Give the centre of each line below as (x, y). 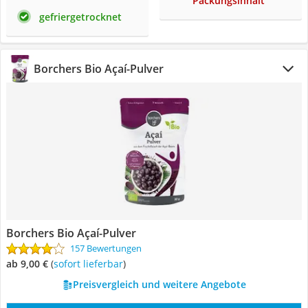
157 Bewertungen (106, 248)
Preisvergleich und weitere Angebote (159, 284)
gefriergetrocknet (80, 17)
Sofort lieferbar (91, 264)
